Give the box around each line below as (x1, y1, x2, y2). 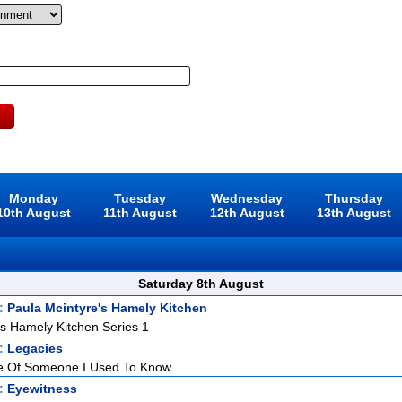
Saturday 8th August (138, 276, 264, 291)
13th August (317, 205, 392, 220)
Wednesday (211, 191, 284, 205)
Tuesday (114, 191, 167, 205)
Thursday (325, 191, 384, 205)
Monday (8, 191, 58, 205)
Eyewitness (7, 381, 77, 396)
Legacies (7, 341, 63, 355)
